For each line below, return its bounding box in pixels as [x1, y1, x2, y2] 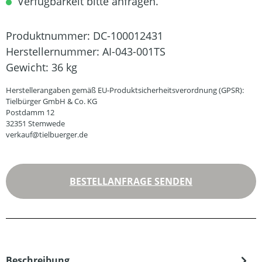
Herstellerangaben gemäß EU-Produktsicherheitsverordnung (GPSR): [6, 85, 244, 95]
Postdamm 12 [6, 107, 54, 118]
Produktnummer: [6, 29, 93, 43]
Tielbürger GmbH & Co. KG [6, 96, 97, 106]
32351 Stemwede [6, 118, 65, 129]
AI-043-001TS [102, 44, 166, 58]
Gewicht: [6, 60, 51, 74]
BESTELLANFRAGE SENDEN [70, 175, 192, 188]
